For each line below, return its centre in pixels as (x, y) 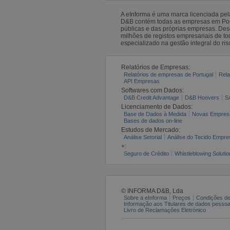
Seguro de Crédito (146, 153)
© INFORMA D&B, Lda (152, 191)
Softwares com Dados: (152, 90)
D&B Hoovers (202, 97)
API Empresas (142, 81)
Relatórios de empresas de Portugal (168, 74)
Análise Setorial (143, 137)
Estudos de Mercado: (151, 130)
